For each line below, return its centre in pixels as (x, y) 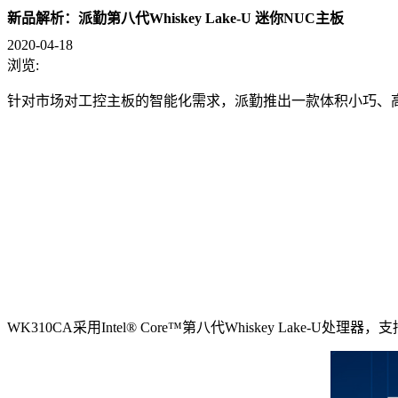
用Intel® (112, 327)
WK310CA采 (47, 327)
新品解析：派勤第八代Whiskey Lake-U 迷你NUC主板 (175, 19)
